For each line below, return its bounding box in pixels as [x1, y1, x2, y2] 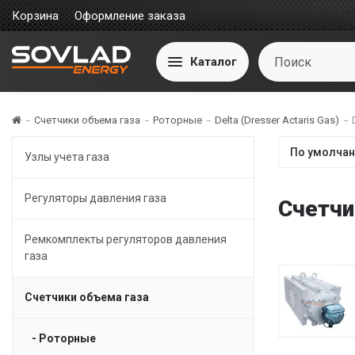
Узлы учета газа [25, 151, 109, 163]
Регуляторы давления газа [25, 192, 166, 204]
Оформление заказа [74, 9, 185, 23]
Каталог [190, 55, 237, 69]
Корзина [12, 9, 59, 23]
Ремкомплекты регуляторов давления [25, 233, 227, 246]
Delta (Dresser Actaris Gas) [215, 114, 339, 126]
